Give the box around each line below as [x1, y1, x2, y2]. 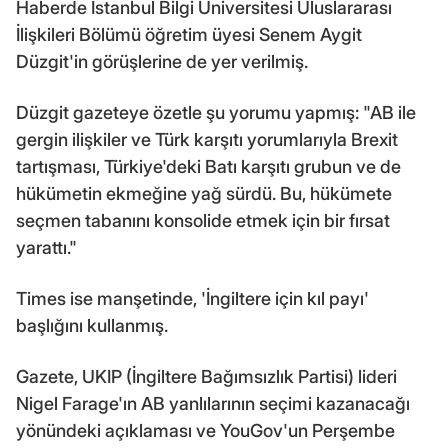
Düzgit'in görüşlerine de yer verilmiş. [16, 50, 308, 72]
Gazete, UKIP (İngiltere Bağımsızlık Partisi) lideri [16, 365, 397, 387]
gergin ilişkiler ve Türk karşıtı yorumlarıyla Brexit [16, 128, 398, 150]
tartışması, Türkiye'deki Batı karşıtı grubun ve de [16, 155, 401, 177]
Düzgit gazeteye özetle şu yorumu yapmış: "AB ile [16, 101, 416, 123]
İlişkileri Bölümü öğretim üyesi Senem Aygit [16, 23, 362, 45]
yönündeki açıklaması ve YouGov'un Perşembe [16, 419, 395, 441]
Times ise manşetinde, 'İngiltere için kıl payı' [16, 287, 369, 309]
